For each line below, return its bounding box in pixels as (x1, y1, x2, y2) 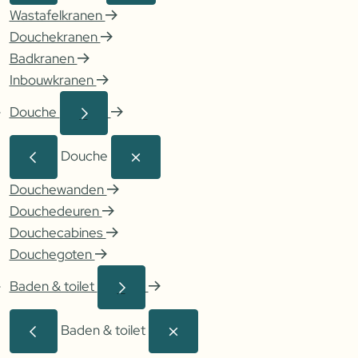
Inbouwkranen (9, 71, 97, 89)
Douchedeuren (9, 202, 102, 221)
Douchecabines (9, 224, 106, 242)
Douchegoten (9, 245, 95, 264)
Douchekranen (9, 28, 101, 46)
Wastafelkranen (9, 6, 105, 25)
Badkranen (9, 50, 78, 68)
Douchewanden (9, 181, 107, 199)
